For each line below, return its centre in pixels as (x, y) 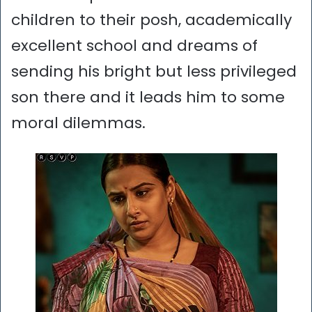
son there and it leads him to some (148, 97)
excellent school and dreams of (134, 46)
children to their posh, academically (151, 20)
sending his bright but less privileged (154, 72)
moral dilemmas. (78, 123)
